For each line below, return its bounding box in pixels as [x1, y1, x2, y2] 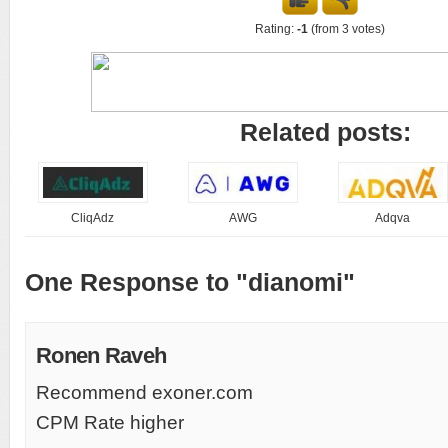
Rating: [255, 22, 297, 36]
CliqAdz [71, 210, 114, 225]
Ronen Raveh [36, 342, 167, 368]
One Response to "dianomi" [25, 267, 355, 296]
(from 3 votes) [308, 22, 385, 36]
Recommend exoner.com [36, 381, 253, 403]
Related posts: [239, 117, 411, 146]
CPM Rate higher [36, 411, 184, 433]
